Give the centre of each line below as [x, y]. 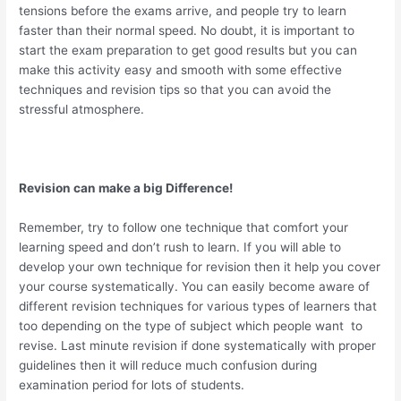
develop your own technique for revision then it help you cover [200, 266]
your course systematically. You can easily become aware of [195, 286]
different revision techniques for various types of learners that [198, 306]
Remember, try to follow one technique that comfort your [184, 227]
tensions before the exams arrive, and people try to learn [183, 11]
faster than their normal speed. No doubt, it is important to [187, 31]
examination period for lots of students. [132, 384]
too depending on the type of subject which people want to [191, 325]
